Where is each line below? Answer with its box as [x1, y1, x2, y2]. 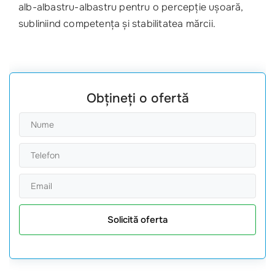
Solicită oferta [107, 214, 168, 226]
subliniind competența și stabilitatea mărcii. [18, 17, 215, 30]
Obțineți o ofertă [86, 90, 189, 106]
